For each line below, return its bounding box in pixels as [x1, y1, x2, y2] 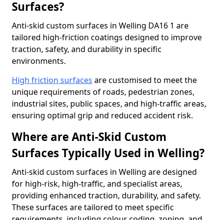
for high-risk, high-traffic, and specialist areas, [12, 178, 182, 189]
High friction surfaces [12, 75, 92, 85]
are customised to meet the [92, 75, 197, 85]
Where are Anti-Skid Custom [12, 129, 166, 144]
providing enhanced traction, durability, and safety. [12, 190, 201, 201]
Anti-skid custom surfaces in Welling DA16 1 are [12, 20, 189, 31]
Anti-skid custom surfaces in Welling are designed [12, 166, 197, 177]
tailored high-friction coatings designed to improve [12, 32, 202, 43]
